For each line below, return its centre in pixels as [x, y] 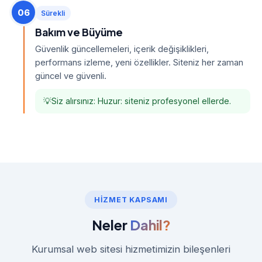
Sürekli [53, 13]
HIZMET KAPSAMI [131, 200]
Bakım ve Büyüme [79, 32]
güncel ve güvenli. [71, 76]
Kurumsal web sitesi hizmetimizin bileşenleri [131, 249]
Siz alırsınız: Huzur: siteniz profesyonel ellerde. [141, 101]
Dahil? [150, 225]
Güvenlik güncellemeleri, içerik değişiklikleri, [122, 49]
